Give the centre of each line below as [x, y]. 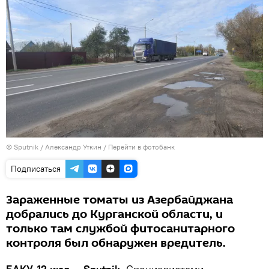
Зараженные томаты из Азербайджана [119, 200]
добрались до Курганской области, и [114, 214]
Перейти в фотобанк [141, 147]
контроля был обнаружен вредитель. [116, 243]
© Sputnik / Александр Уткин [54, 147]
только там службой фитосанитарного [120, 228]
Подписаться [36, 168]
